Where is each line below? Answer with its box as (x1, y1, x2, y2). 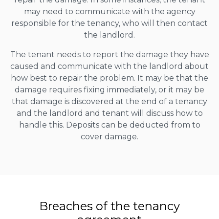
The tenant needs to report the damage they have (10, 49, 209, 59)
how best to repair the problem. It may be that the (11, 73, 208, 83)
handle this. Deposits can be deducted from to (19, 120, 200, 130)
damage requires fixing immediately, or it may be (15, 85, 204, 94)
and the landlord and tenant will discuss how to (16, 108, 203, 118)
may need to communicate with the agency (23, 6, 196, 16)
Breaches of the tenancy (39, 198, 180, 213)
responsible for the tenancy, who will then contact (11, 18, 208, 28)
